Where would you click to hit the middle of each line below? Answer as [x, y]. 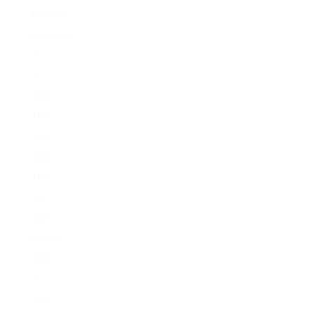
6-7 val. [47, 238]
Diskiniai [49, 15]
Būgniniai [50, 35]
